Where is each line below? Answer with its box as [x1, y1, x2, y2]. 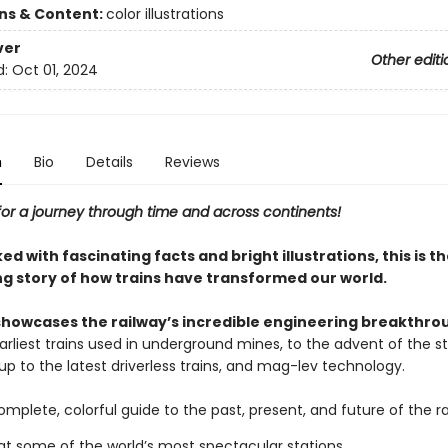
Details [85, 152, 133, 172]
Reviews [164, 152, 220, 172]
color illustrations [105, 4, 224, 24]
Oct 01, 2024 [11, 60, 98, 81]
